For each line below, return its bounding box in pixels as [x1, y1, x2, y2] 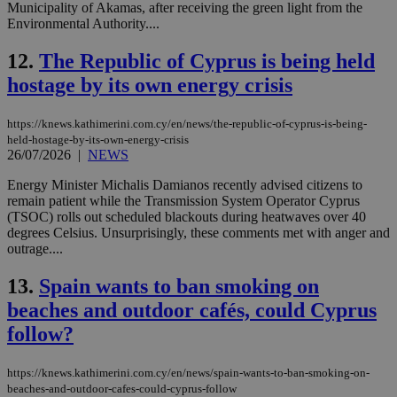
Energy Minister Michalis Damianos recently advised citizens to [7, 177, 362, 192]
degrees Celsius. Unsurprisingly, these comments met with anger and [7, 225, 390, 240]
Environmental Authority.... [7, 16, 160, 32]
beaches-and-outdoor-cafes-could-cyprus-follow [7, 381, 237, 395]
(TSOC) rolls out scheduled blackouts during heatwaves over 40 [7, 209, 366, 224]
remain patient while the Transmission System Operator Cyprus [7, 193, 360, 208]
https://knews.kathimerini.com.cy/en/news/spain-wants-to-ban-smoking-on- [7, 365, 370, 379]
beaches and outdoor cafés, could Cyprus [7, 298, 377, 322]
